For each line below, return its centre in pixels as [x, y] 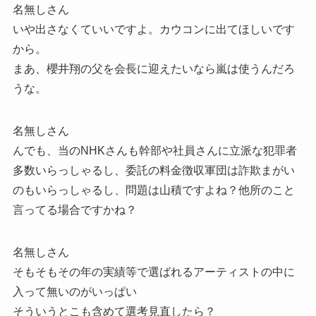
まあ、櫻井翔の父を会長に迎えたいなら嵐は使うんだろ [153, 69]
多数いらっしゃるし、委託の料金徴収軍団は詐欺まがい [153, 171]
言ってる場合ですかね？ [74, 210]
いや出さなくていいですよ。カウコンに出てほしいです [153, 30]
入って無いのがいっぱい [74, 292]
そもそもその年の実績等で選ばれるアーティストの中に [153, 272]
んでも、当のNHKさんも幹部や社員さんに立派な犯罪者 [154, 151]
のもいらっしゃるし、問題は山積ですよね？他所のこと [153, 190]
